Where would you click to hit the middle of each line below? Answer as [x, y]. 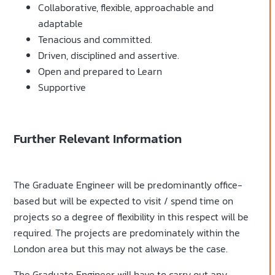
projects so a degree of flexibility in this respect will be [131, 217]
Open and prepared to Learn [100, 72]
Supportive [62, 87]
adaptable [60, 24]
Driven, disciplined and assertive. [109, 56]
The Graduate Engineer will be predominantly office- [128, 185]
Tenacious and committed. [95, 40]
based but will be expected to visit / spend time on [123, 201]
